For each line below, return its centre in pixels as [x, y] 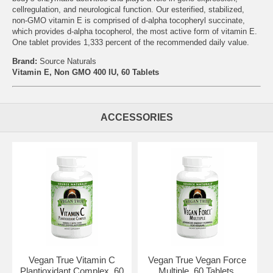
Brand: [25, 61]
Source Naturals [68, 61]
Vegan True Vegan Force [197, 260]
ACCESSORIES [136, 118]
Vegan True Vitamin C [72, 260]
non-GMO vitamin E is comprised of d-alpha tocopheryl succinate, [129, 20]
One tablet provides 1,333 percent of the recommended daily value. [131, 42]
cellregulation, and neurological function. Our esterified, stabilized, [128, 9]
